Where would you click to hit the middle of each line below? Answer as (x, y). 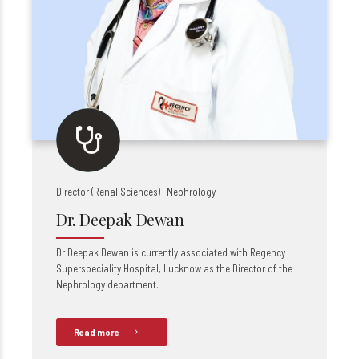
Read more (97, 332)
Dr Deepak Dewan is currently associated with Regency (171, 252)
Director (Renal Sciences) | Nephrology (136, 192)
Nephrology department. (107, 284)
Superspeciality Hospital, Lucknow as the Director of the (174, 268)
